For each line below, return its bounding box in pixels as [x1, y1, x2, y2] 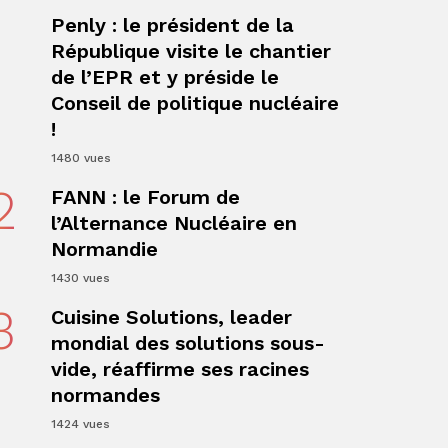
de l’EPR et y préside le [50, 65, 279, 89]
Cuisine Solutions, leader [50, 305, 292, 329]
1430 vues [50, 271, 110, 285]
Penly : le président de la [50, 13, 294, 37]
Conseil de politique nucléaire [50, 91, 339, 115]
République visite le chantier [50, 39, 331, 63]
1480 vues [50, 151, 111, 165]
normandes [50, 383, 160, 407]
